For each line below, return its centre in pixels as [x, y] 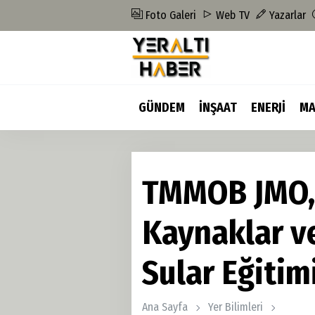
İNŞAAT [218, 108]
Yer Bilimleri [236, 307]
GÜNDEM [162, 108]
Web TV [231, 15]
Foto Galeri [169, 15]
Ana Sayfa [165, 307]
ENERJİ [268, 108]
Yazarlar [286, 15]
